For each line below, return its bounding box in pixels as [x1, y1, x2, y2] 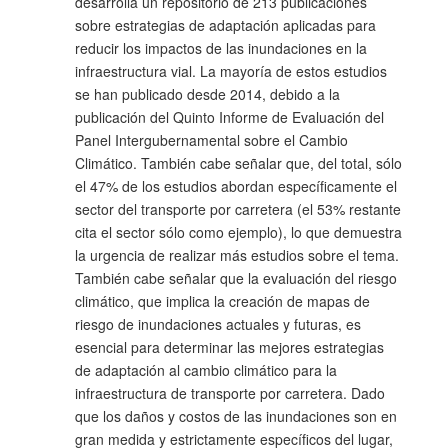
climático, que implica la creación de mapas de [75, 291, 370, 312]
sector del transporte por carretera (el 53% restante [75, 199, 401, 220]
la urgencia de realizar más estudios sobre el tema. [75, 245, 399, 266]
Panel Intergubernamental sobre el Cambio [75, 130, 348, 151]
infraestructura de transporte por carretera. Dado [75, 383, 385, 404]
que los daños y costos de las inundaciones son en [75, 406, 397, 427]
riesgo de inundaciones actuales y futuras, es [75, 314, 361, 335]
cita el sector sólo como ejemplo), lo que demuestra [75, 222, 402, 243]
